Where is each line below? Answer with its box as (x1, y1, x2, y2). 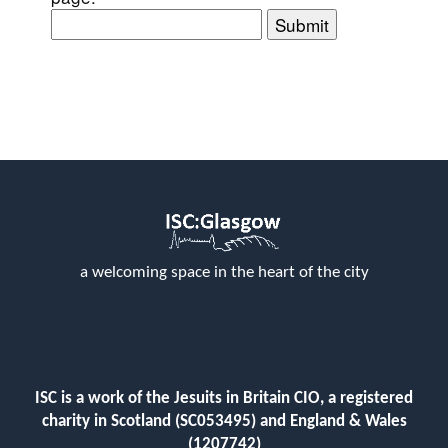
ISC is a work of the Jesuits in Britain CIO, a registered (35, 390, 413, 408)
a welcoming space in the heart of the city (79, 263, 369, 281)
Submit (275, 12, 330, 38)
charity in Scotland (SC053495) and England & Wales (41, 413, 407, 431)
